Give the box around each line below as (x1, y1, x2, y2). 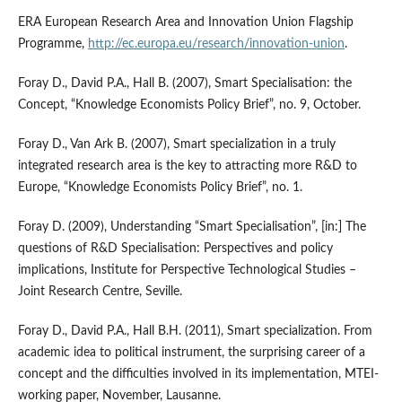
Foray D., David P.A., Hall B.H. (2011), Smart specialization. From (17, 325, 372, 338)
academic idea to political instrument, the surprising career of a (17, 346, 365, 360)
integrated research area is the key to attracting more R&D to (17, 160, 357, 173)
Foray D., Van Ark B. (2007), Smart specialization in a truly (17, 138, 336, 152)
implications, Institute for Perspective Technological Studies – (17, 264, 356, 277)
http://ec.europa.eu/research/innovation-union (87, 38, 345, 51)
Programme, (17, 38, 88, 51)
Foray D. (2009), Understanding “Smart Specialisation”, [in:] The (17, 221, 366, 234)
